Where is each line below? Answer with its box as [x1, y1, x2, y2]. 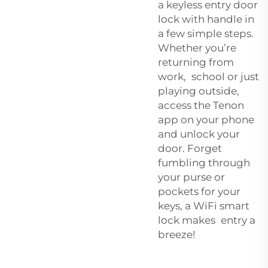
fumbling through [158, 156, 250, 169]
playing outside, [158, 84, 239, 97]
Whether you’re [158, 41, 236, 54]
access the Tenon [158, 99, 244, 111]
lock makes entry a [158, 214, 255, 226]
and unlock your [158, 127, 240, 140]
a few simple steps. [158, 27, 254, 39]
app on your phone [158, 113, 254, 126]
